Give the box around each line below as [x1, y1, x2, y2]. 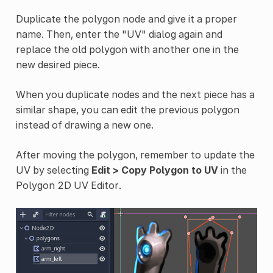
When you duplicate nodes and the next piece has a [15, 88, 255, 101]
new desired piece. [15, 58, 100, 71]
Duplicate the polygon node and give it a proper [15, 13, 237, 26]
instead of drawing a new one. [15, 119, 154, 132]
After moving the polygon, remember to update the [15, 149, 255, 161]
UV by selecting [15, 164, 91, 177]
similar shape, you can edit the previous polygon [15, 104, 239, 116]
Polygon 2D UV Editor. [15, 179, 121, 192]
